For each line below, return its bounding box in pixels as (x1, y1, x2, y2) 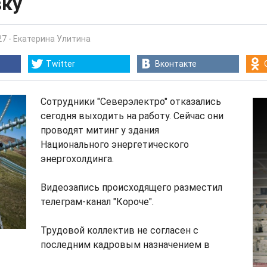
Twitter (46, 59, 75, 69)
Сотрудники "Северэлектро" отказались (41, 96, 221, 107)
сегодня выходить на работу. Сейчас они (41, 110, 223, 122)
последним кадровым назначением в (41, 239, 210, 250)
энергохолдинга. (41, 153, 114, 164)
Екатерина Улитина (13, 34, 91, 44)
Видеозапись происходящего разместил (41, 182, 222, 193)
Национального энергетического (41, 139, 189, 150)
